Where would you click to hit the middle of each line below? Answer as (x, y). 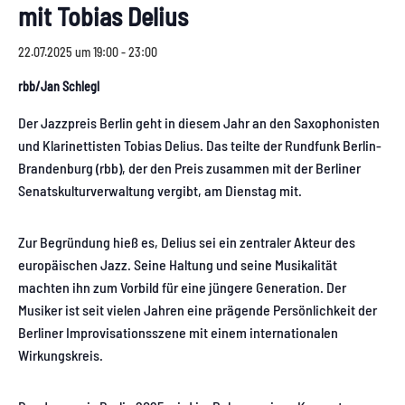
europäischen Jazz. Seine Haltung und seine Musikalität (178, 265)
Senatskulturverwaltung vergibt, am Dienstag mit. (160, 191)
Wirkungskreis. (61, 355)
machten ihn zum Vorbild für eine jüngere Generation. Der (182, 287)
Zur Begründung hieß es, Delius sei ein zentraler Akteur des (187, 242)
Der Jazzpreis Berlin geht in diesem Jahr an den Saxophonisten (199, 123)
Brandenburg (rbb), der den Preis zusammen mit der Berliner (189, 168)
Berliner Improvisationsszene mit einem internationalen (178, 333)
